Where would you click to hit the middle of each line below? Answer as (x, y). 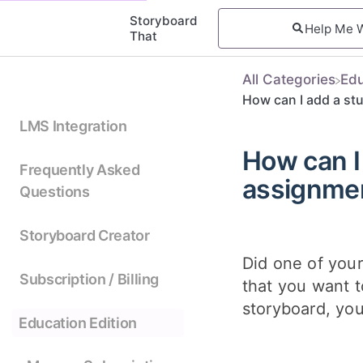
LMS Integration (73, 126)
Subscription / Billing (90, 280)
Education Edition (78, 322)
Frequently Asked (80, 170)
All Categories (288, 79)
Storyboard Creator (85, 236)
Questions (55, 192)
